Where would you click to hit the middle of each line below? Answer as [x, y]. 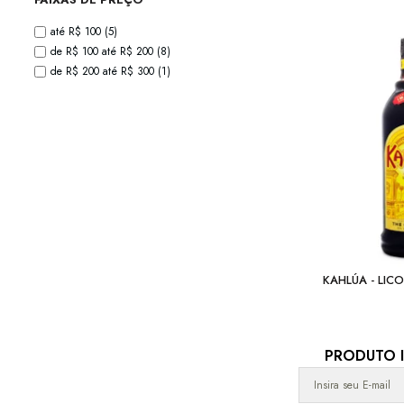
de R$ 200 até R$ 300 [104, 72]
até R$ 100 [78, 32]
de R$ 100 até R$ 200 [104, 52]
